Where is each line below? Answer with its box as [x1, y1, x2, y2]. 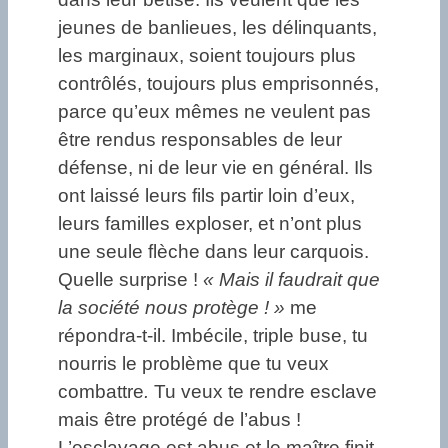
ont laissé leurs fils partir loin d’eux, [58, 185, 355, 207]
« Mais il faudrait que [203, 269, 380, 291]
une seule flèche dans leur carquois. [58, 241, 369, 263]
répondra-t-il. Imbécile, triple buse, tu [58, 325, 368, 347]
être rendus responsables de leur [58, 129, 342, 151]
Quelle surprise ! [58, 269, 203, 291]
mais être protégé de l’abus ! [58, 409, 301, 431]
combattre [58, 381, 144, 403]
